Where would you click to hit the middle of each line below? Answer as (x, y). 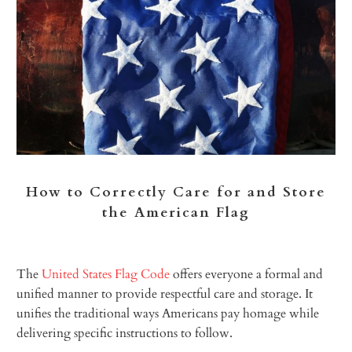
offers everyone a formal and (247, 274)
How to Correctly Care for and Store (176, 192)
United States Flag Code (106, 274)
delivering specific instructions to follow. (125, 333)
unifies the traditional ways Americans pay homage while (168, 313)
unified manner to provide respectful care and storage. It (165, 293)
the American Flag (176, 212)
